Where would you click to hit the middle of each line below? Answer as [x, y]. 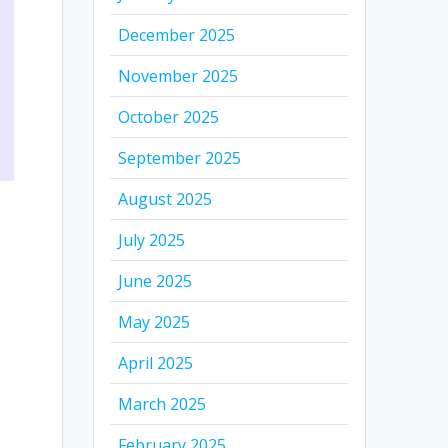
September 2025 [180, 158]
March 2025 [162, 404]
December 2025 [177, 35]
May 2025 [154, 322]
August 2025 [165, 199]
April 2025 [156, 363]
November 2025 [178, 76]
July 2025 [152, 240]
